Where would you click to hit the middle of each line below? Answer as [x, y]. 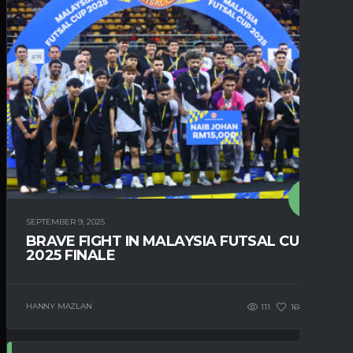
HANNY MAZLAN [59, 307]
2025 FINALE [71, 255]
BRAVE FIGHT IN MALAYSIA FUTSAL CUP [167, 241]
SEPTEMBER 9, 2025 [65, 221]
